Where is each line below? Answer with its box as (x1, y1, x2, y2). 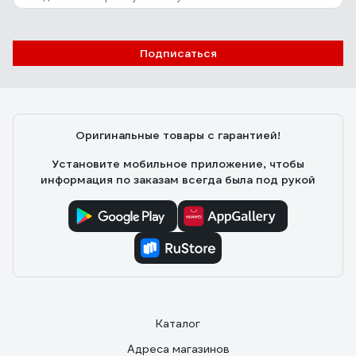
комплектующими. (24, 9, 124, 23)
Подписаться (139, 46, 217, 60)
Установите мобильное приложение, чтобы (52, 157, 304, 171)
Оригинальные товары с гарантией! (75, 128, 281, 142)
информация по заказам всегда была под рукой (41, 172, 315, 187)
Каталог (156, 316, 200, 331)
